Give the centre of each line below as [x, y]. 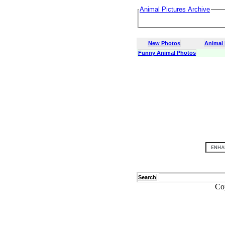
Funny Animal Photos [167, 53]
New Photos [164, 43]
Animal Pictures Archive [175, 9]
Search [147, 177]
